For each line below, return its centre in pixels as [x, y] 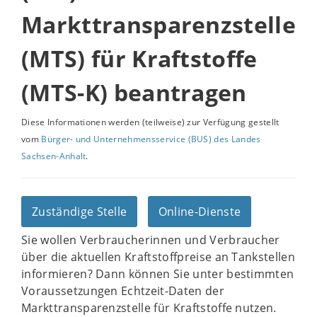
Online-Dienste [200, 212]
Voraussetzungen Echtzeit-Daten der [123, 291]
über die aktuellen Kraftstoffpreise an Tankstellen [158, 257]
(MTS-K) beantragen [134, 92]
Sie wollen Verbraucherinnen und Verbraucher [151, 240]
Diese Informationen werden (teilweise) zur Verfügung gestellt [150, 122]
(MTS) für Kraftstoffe [139, 58]
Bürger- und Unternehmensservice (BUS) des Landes [151, 139]
